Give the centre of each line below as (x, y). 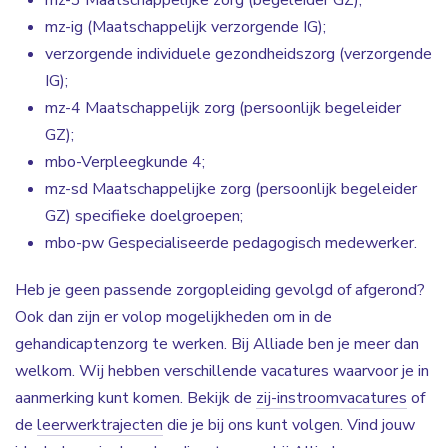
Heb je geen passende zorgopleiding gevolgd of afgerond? (220, 290)
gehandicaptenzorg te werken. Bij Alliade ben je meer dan (217, 344)
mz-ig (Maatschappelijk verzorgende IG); (185, 27)
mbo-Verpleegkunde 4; (125, 162)
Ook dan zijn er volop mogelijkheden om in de (173, 317)
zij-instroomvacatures (331, 398)
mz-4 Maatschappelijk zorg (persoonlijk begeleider (223, 108)
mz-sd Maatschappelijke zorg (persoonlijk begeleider (231, 189)
